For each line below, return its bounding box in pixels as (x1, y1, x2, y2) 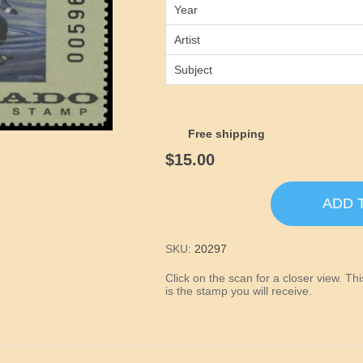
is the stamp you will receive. (165, 284, 313, 298)
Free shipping (188, 127, 266, 140)
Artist (174, 33, 201, 46)
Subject (174, 63, 213, 76)
